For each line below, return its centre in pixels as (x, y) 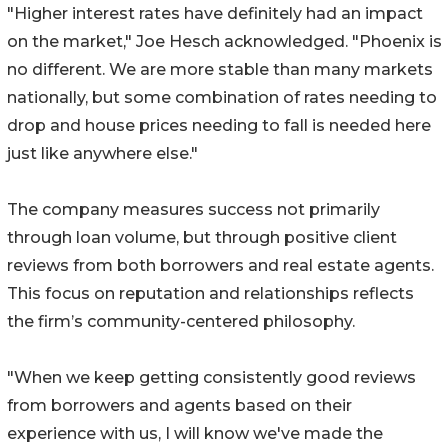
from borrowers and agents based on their (179, 406)
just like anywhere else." (102, 154)
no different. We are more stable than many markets (220, 70)
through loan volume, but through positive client (202, 238)
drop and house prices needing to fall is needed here (219, 126)
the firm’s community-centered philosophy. (181, 322)
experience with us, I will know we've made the (195, 434)
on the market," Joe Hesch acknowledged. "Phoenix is (224, 42)
